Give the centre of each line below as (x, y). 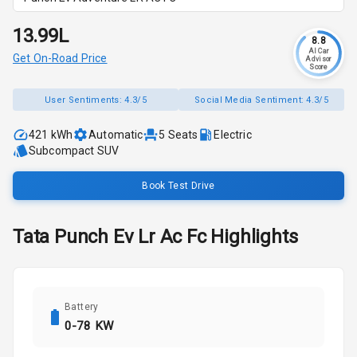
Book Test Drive (178, 185)
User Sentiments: (85, 100)
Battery (82, 307)
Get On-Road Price (60, 59)
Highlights (252, 237)
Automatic (116, 135)
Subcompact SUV (74, 151)
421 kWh (51, 135)
